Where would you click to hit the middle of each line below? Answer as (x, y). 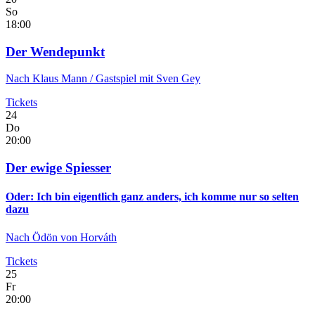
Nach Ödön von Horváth (61, 237)
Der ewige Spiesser (58, 168)
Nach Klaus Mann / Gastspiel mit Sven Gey (103, 79)
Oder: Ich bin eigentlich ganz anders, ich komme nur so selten (152, 197)
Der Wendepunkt (55, 51)
